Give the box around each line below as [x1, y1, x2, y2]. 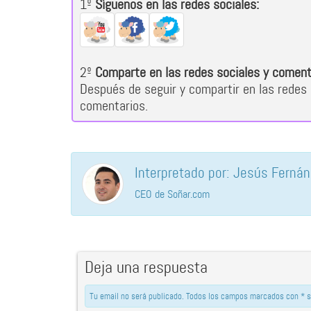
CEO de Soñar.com [135, 187, 210, 201]
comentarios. [80, 96, 148, 115]
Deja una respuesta [85, 257, 208, 278]
